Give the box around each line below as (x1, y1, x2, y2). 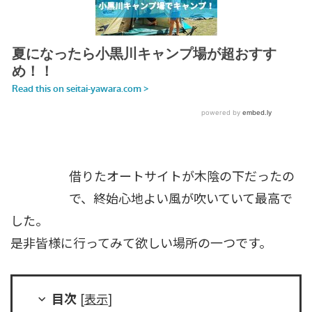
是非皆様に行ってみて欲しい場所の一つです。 (10, 233, 272, 251)
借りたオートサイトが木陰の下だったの (68, 166, 295, 185)
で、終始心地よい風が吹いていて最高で (68, 188, 292, 207)
